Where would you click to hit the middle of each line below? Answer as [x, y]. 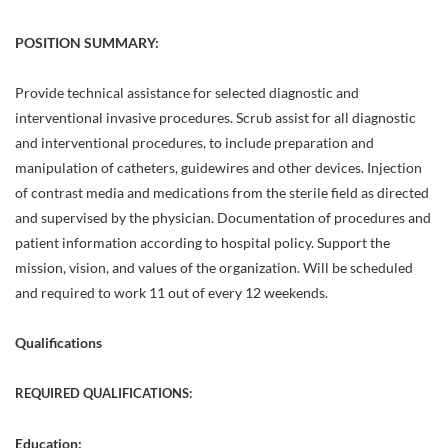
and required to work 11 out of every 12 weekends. [171, 292]
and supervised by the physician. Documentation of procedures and [223, 217]
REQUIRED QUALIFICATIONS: [103, 393]
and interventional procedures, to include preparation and [194, 142]
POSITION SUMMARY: [87, 42]
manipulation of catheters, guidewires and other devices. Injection [218, 167]
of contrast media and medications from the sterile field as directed [222, 192]
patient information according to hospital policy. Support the [202, 242]
